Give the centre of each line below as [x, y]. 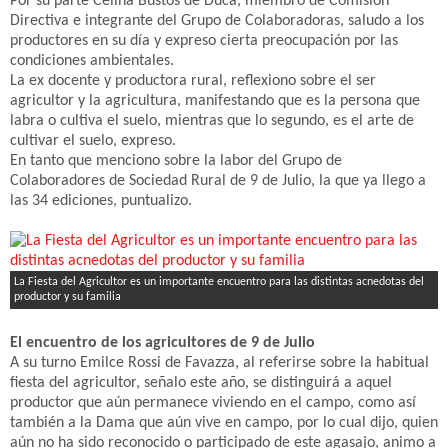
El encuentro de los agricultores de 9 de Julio [162, 343]
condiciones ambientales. [92, 61]
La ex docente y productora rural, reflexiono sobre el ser [193, 81]
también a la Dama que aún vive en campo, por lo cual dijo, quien [224, 423]
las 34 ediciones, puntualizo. [101, 201]
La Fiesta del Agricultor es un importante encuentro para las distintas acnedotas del [219, 282]
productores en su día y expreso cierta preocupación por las [204, 41]
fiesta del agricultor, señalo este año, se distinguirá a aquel [201, 383]
